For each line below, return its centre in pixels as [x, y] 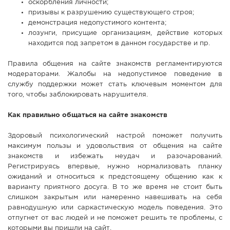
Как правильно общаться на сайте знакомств [88, 116]
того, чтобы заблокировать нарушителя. [78, 95]
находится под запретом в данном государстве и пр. [119, 44]
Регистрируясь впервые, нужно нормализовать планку [115, 167]
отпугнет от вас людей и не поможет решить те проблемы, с [115, 218]
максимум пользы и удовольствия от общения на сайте [115, 146]
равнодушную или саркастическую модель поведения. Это [115, 208]
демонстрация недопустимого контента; [97, 23]
